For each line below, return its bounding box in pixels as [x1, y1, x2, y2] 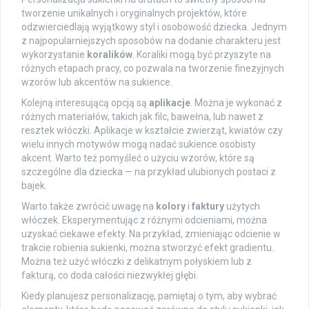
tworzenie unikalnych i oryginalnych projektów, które [21, 7, 247, 19]
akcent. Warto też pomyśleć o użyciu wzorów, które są [21, 152, 255, 163]
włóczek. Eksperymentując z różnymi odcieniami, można [21, 214, 267, 226]
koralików [87, 48, 132, 60]
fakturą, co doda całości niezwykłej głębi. [21, 269, 198, 281]
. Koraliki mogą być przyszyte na [132, 48, 271, 60]
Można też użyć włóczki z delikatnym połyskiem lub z [21, 255, 252, 267]
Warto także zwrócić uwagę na [21, 200, 156, 212]
